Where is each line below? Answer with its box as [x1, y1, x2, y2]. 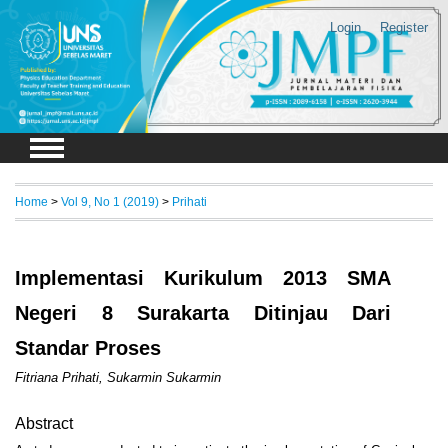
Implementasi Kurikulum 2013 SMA [15, 267, 392, 290]
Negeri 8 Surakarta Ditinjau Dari [15, 302, 392, 325]
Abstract [15, 415, 73, 433]
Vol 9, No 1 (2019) [61, 195, 159, 209]
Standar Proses [15, 337, 161, 360]
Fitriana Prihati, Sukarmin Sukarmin [15, 370, 221, 386]
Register [379, 20, 428, 35]
